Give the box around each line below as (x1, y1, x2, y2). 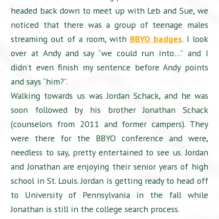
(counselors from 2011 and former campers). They (11, 118, 208, 130)
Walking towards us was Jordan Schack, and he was (11, 90, 208, 102)
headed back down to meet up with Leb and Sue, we (11, 5, 208, 17)
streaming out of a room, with (11, 33, 130, 45)
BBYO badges (130, 33, 182, 45)
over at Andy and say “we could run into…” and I (11, 47, 208, 59)
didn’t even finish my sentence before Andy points (11, 62, 208, 73)
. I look (182, 33, 208, 45)
